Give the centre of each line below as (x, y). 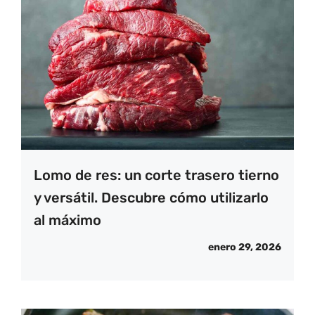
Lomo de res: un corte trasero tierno (156, 175)
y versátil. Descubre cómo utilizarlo (151, 198)
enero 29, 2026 (245, 247)
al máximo (67, 220)
